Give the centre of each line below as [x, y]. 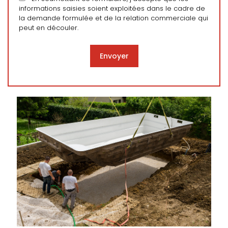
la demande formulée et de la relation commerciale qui [113, 18]
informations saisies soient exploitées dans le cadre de [112, 8]
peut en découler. [49, 28]
